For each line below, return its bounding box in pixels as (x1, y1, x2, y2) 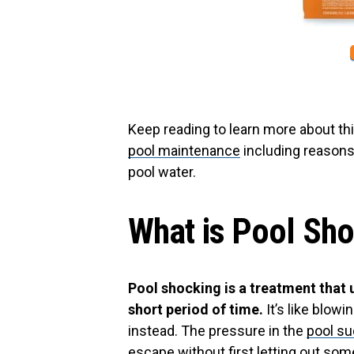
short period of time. (128, 301, 263, 318)
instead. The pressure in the (128, 322, 307, 340)
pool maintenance (128, 142, 240, 160)
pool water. (128, 164, 196, 181)
